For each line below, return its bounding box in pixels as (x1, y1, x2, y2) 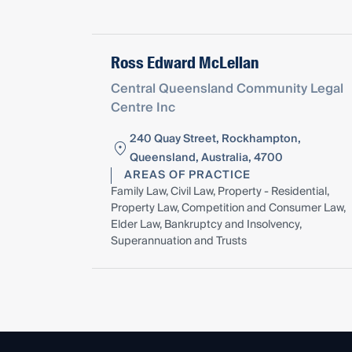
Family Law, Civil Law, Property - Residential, (111, 181, 329, 201)
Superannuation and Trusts (111, 231, 247, 251)
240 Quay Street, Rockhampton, (130, 129, 301, 148)
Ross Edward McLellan (111, 51, 258, 74)
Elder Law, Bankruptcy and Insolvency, (111, 214, 302, 234)
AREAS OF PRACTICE (124, 165, 251, 185)
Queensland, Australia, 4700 (130, 148, 283, 167)
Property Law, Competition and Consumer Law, (111, 198, 346, 218)
